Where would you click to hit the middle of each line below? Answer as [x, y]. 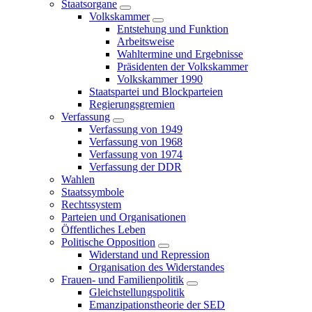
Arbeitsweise [146, 41]
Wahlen [78, 179]
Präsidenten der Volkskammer [182, 67]
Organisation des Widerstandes [157, 267]
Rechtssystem [91, 204]
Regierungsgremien [132, 104]
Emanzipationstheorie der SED [157, 305]
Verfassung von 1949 [136, 129]
